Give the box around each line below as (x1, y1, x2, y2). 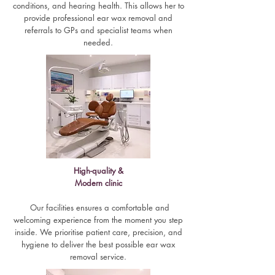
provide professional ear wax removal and (24, 12, 172, 23)
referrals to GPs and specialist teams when (24, 25, 172, 36)
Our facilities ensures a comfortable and (27, 202, 169, 213)
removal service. (70, 251, 126, 262)
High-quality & (73, 165, 123, 176)
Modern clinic (74, 177, 122, 188)
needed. (83, 37, 113, 48)
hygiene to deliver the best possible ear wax (21, 239, 175, 250)
